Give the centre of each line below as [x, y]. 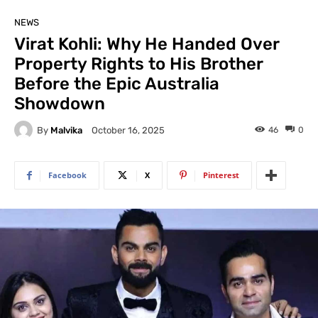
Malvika [66, 130]
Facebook [67, 175]
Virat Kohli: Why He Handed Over [147, 44]
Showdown [60, 104]
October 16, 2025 [128, 131]
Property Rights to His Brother [138, 64]
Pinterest [221, 175]
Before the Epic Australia [117, 84]
